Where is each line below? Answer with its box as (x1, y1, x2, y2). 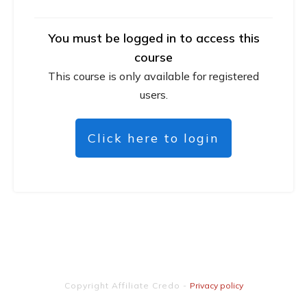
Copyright (64, 280, 112, 291)
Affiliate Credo (111, 280, 180, 291)
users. (139, 87, 168, 101)
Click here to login (88, 130, 219, 146)
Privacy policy (189, 280, 243, 291)
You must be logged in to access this (47, 29, 260, 46)
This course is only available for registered (48, 69, 259, 83)
